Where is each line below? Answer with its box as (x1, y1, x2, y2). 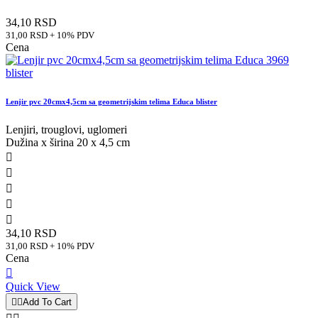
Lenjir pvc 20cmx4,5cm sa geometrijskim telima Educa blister (6, 97, 217, 106)
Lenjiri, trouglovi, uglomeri (6, 123, 127, 136)
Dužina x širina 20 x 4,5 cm (6, 136, 130, 148)
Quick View (6, 280, 60, 292)
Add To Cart (23, 296, 72, 307)
